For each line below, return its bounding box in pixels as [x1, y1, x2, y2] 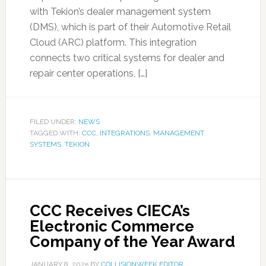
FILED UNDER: [29, 118, 78, 126]
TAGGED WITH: [29, 129, 82, 137]
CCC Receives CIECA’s [29, 202, 190, 220]
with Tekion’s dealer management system [29, 6, 211, 17]
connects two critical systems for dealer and [29, 52, 224, 64]
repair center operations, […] [29, 68, 147, 79]
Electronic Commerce [29, 217, 194, 235]
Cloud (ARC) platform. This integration [29, 37, 197, 48]
